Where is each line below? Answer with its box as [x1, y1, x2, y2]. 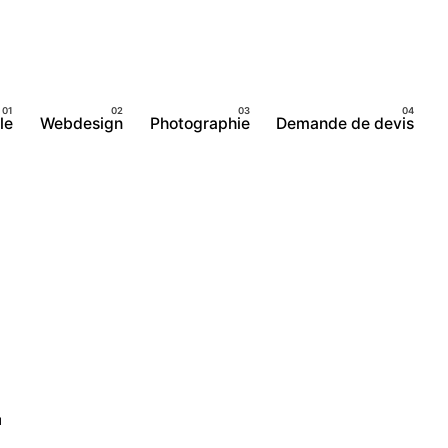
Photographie [149, 113, 250, 133]
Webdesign [39, 113, 123, 133]
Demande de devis [276, 113, 415, 133]
